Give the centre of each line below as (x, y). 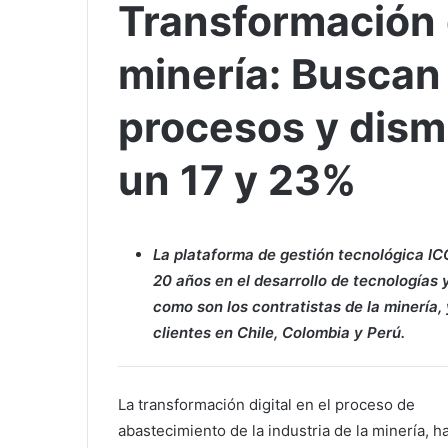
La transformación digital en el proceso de (266, 405)
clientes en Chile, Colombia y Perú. (279, 333)
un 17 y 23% (237, 180)
